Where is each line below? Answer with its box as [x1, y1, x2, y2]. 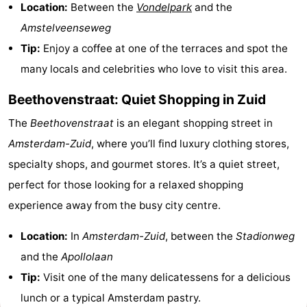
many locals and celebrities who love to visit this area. [21, 62, 287, 75]
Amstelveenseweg [21, 21, 111, 34]
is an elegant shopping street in [114, 116, 273, 130]
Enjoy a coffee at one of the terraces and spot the [40, 41, 288, 55]
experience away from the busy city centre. [8, 198, 221, 212]
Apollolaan [61, 249, 113, 263]
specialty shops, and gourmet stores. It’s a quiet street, [8, 157, 280, 171]
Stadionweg [236, 229, 295, 243]
